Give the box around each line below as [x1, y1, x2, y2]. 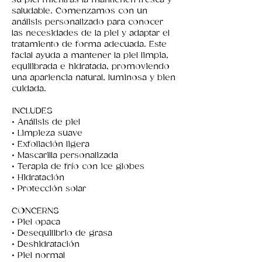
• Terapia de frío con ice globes [12, 161, 144, 171]
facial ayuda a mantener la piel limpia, [12, 50, 168, 60]
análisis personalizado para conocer [12, 17, 163, 27]
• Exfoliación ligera [12, 139, 89, 149]
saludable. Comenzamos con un [12, 6, 147, 16]
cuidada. [12, 84, 46, 94]
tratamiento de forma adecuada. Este [12, 39, 167, 49]
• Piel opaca [12, 217, 60, 227]
